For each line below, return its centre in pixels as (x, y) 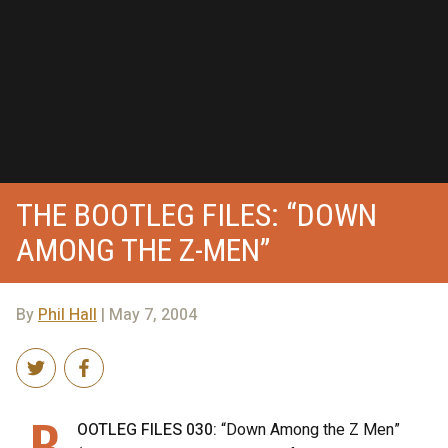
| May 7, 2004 (147, 314)
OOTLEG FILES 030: (147, 429)
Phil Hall (67, 314)
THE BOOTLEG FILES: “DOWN (196, 214)
